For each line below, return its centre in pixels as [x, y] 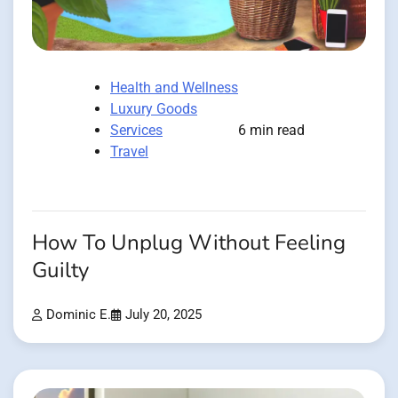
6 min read [271, 130]
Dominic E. [79, 314]
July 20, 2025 [163, 314]
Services [136, 130]
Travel [129, 151]
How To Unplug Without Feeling [189, 243]
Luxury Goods [154, 108]
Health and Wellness [174, 87]
